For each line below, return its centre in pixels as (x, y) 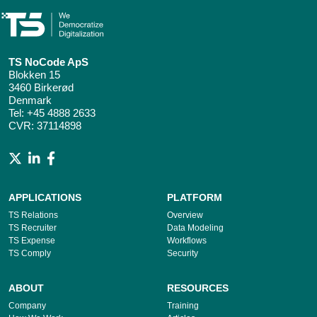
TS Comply (30, 254)
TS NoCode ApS (48, 62)
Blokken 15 (34, 75)
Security (183, 254)
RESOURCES (198, 288)
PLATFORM (195, 198)
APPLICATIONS (45, 198)
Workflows (187, 241)
